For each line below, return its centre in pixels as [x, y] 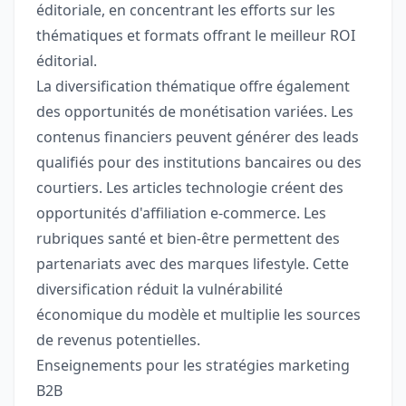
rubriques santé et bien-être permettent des [188, 239]
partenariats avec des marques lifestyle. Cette [193, 264]
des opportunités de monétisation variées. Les [195, 112]
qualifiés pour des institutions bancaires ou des [199, 163]
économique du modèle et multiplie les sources [198, 315]
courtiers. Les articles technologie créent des [190, 188]
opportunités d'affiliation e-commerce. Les [181, 213]
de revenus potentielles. [118, 340]
